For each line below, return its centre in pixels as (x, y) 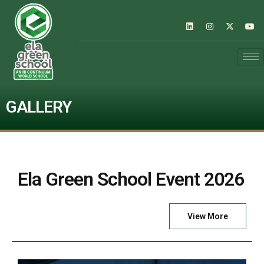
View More (208, 217)
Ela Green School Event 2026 (131, 179)
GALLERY (39, 107)
